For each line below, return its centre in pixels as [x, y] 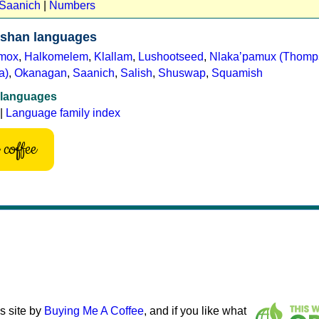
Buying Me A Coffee [94, 310]
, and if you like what [195, 310]
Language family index [63, 113]
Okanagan [41, 73]
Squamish [237, 73]
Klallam [113, 56]
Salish [136, 73]
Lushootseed [171, 56]
